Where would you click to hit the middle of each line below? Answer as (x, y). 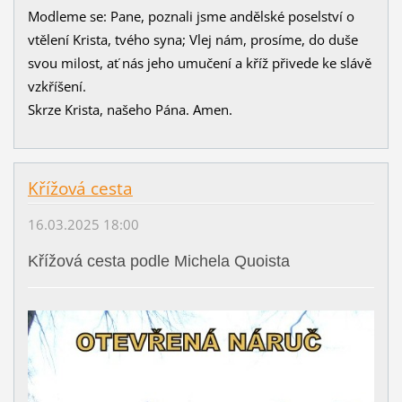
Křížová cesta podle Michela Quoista (158, 262)
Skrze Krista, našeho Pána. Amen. (130, 109)
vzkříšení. (57, 86)
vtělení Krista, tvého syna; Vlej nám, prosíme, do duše (192, 39)
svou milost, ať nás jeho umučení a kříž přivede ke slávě (199, 62)
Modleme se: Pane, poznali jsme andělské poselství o (191, 16)
